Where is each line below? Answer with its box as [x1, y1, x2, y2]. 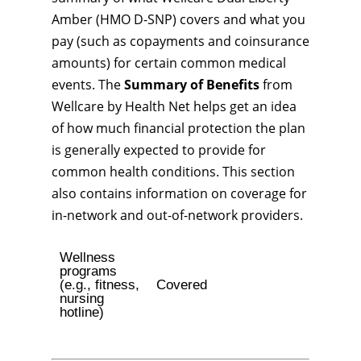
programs [59, 263, 117, 279]
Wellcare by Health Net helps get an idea [52, 98, 297, 115]
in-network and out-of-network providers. [52, 206, 303, 224]
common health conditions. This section [52, 163, 295, 180]
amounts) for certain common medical [52, 54, 286, 72]
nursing [59, 291, 104, 306]
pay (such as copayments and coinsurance [52, 32, 309, 50]
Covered [156, 277, 207, 293]
